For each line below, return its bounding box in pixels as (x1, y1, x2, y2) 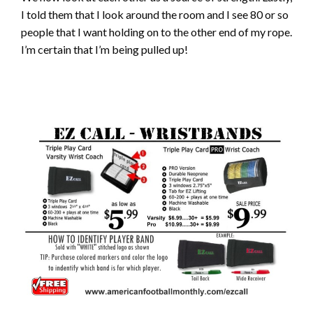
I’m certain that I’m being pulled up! (21, 43, 188, 57)
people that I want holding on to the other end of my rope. (21, 25, 292, 39)
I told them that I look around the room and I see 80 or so (21, 8, 289, 22)
